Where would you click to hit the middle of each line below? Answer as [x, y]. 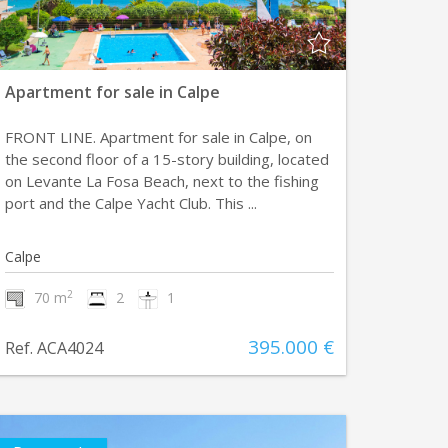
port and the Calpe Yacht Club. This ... [130, 203]
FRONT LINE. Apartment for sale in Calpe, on [158, 137]
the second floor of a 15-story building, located [166, 159]
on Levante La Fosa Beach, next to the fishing [161, 181]
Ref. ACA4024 [53, 348]
